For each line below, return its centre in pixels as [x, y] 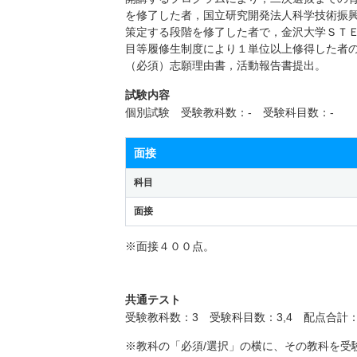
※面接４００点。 [170, 246]
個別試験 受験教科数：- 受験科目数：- [229, 112]
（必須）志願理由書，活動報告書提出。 [226, 65]
